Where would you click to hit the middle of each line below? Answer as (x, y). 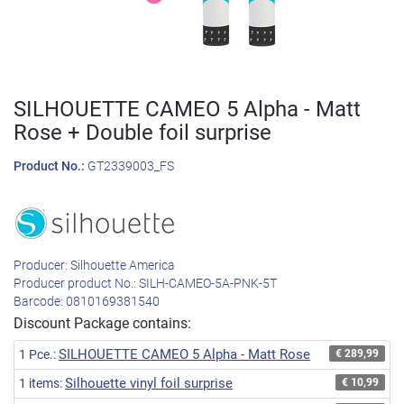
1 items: (42, 384)
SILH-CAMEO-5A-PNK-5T (208, 284)
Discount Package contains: (102, 323)
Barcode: (40, 302)
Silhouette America (123, 266)
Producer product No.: (76, 284)
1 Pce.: (39, 355)
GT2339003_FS (131, 166)
